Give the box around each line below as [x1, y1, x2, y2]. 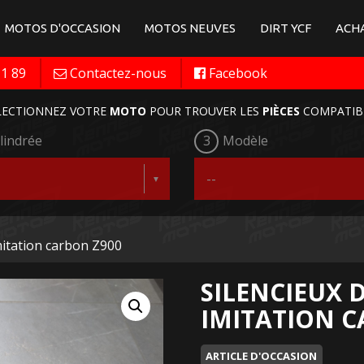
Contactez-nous [70, 64, 167, 82]
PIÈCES [262, 103, 300, 119]
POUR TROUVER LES [145, 103, 262, 119]
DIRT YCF [260, 21, 311, 35]
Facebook [209, 64, 267, 82]
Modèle [223, 132, 268, 149]
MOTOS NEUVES [145, 21, 236, 35]
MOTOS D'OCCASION [5, 21, 120, 35]
